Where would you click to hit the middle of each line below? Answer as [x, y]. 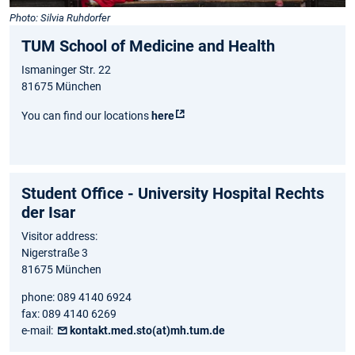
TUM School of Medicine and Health [148, 46]
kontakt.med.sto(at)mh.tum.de [148, 331]
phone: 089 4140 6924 [76, 298]
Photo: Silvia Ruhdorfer [60, 18]
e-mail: [38, 331]
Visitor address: [59, 237]
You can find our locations [86, 116]
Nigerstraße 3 [55, 253]
